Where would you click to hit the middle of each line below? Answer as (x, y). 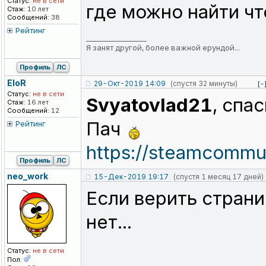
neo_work (28, 176)
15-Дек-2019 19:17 (131, 177)
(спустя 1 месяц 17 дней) (218, 177)
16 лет (37, 102)
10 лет (37, 9)
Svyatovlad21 (149, 105)
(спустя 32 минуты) (204, 84)
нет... (109, 222)
